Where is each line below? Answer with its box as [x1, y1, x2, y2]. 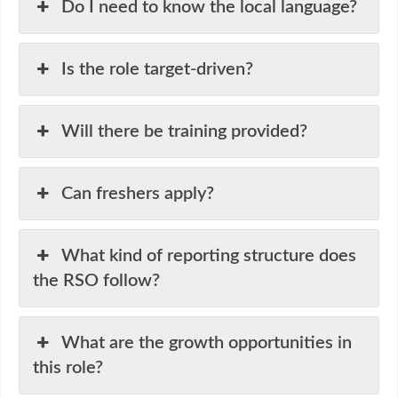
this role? [33, 358, 103, 377]
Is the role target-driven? [61, 60, 254, 78]
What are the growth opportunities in [61, 333, 353, 352]
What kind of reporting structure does [61, 246, 357, 265]
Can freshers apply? [61, 184, 215, 203]
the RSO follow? [33, 271, 160, 290]
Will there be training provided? [61, 122, 308, 140]
